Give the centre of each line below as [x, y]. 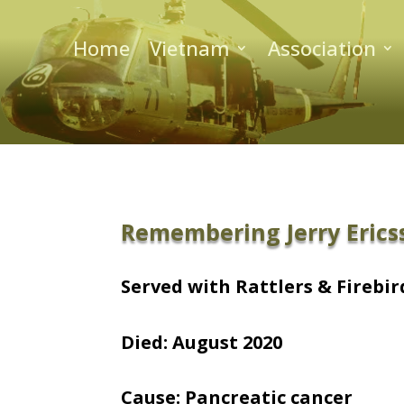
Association [321, 47]
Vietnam [189, 47]
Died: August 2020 [202, 342]
